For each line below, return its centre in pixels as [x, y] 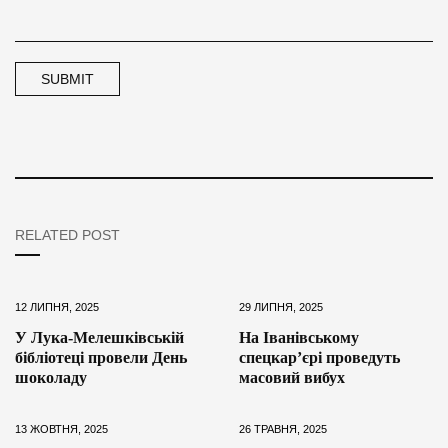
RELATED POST [67, 235]
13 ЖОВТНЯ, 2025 [61, 429]
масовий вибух [292, 378]
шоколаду [51, 378]
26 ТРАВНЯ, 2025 [283, 429]
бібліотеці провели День [101, 358]
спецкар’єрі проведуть [319, 358]
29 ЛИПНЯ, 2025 [281, 307]
